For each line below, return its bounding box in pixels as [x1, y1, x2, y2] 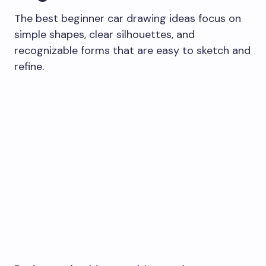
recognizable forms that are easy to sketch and [14, 43, 251, 58]
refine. [14, 59, 44, 74]
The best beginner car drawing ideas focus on [14, 11, 241, 26]
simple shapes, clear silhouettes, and [14, 27, 195, 42]
